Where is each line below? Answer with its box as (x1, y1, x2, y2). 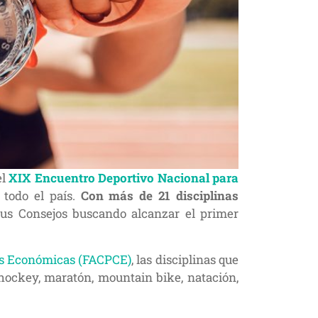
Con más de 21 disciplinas (80, 187, 239, 204)
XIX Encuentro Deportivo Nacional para (5, 170, 239, 186)
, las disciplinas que (131, 251, 239, 268)
